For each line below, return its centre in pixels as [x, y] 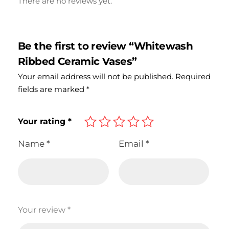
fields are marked [52, 89]
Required [193, 76]
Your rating [43, 121]
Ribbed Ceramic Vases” [77, 61]
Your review [43, 210]
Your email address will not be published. [96, 76]
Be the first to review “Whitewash [106, 46]
